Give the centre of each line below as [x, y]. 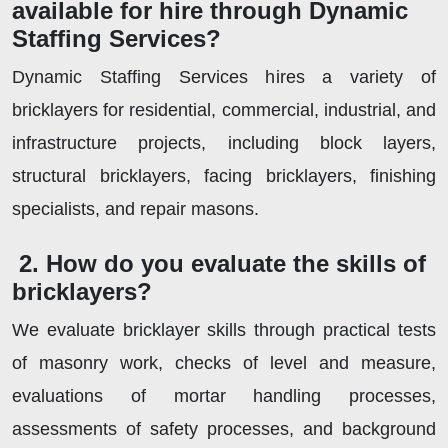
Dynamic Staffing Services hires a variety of [224, 76]
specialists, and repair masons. [135, 208]
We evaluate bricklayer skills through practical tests [224, 329]
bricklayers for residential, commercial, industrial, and [224, 109]
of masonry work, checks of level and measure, [224, 362]
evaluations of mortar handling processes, [224, 395]
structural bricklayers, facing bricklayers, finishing [224, 175]
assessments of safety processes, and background [224, 428]
